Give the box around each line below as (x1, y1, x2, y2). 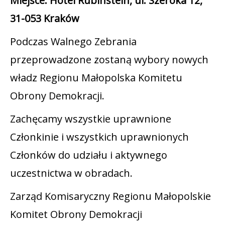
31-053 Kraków (10, 12, 79, 26)
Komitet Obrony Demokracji (10, 207, 142, 221)
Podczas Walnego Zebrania (10, 35, 137, 49)
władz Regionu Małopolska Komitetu (10, 71, 182, 85)
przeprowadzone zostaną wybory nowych (10, 53, 208, 67)
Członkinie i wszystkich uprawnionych (10, 130, 189, 144)
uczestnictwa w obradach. (10, 166, 133, 180)
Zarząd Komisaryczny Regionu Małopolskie (10, 189, 211, 203)
